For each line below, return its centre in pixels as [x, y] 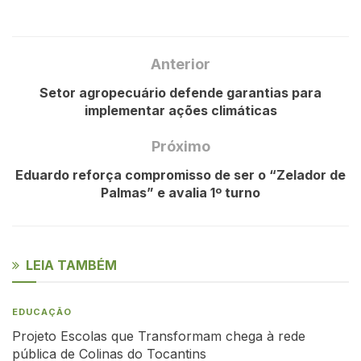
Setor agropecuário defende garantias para [180, 92]
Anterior [180, 64]
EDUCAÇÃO [42, 311]
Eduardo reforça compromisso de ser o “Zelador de [180, 174]
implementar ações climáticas [180, 110]
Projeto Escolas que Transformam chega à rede [159, 336]
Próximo [180, 146]
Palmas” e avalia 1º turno [180, 192]
